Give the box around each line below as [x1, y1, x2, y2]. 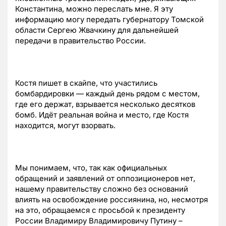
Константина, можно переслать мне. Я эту [15, 4, 173, 14]
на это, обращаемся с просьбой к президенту [15, 205, 185, 215]
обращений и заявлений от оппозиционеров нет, [15, 174, 195, 184]
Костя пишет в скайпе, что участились [15, 78, 157, 88]
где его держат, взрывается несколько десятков [15, 99, 195, 109]
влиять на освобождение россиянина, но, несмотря [15, 195, 208, 205]
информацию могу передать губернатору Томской [15, 15, 204, 25]
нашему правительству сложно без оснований [15, 184, 188, 194]
